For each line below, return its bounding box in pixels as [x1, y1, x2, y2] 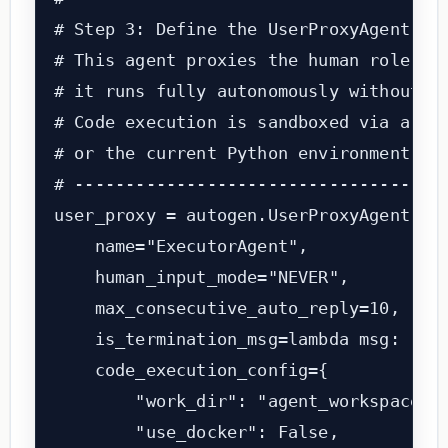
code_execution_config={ [53, 360, 329, 381]
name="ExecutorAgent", [53, 236, 309, 257]
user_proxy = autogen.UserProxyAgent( [53, 205, 421, 226]
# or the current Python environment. [53, 143, 421, 164]
